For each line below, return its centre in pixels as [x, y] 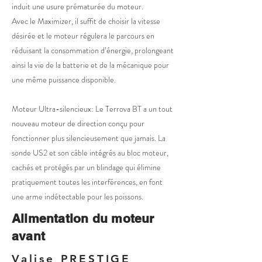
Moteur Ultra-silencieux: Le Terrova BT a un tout [92, 109]
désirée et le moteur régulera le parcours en [83, 36]
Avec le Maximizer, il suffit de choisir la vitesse [86, 21]
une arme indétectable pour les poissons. [77, 196]
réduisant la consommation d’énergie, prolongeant [93, 50]
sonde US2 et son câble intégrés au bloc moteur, [90, 153]
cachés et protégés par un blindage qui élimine [86, 167]
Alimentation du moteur [83, 218]
